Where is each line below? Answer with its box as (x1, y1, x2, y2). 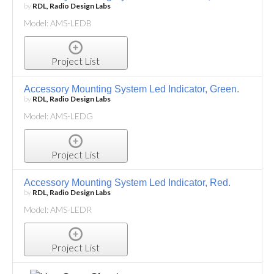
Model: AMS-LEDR (23, 204, 92, 215)
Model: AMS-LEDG (23, 111, 93, 122)
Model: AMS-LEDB (23, 17, 92, 28)
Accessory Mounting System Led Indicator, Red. (23, 177, 231, 188)
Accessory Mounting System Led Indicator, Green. (23, 84, 239, 95)
